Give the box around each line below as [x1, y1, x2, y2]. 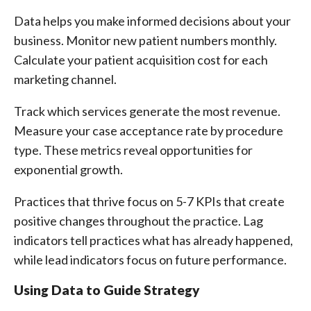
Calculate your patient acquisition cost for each [14, 52, 268, 67]
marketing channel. [14, 72, 117, 87]
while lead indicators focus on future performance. [14, 252, 287, 267]
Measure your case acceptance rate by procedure [14, 123, 283, 138]
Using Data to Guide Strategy [14, 282, 200, 298]
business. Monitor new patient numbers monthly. [14, 33, 277, 48]
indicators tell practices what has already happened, [14, 233, 293, 248]
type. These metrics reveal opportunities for [14, 142, 253, 158]
